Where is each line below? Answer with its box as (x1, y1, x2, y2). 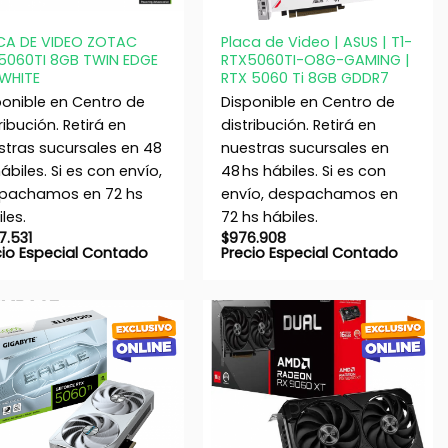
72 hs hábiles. (220, 207, 318, 228)
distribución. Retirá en (220, 115, 376, 136)
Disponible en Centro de (220, 92, 395, 113)
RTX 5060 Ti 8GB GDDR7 (220, 67, 389, 88)
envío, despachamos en (220, 184, 398, 205)
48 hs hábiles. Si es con (220, 161, 386, 182)
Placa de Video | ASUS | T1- (220, 31, 412, 52)
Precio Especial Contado (220, 243, 398, 264)
